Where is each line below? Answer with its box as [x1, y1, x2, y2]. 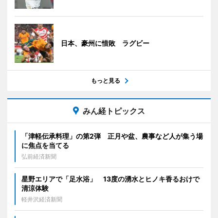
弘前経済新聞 [21, 153, 56, 160]
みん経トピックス [83, 106, 145, 116]
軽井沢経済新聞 [21, 196, 62, 203]
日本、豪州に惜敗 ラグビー [61, 39, 149, 47]
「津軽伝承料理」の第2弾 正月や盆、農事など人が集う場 [21, 132, 203, 140]
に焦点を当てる [21, 141, 69, 149]
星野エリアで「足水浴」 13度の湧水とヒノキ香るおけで [21, 175, 200, 183]
